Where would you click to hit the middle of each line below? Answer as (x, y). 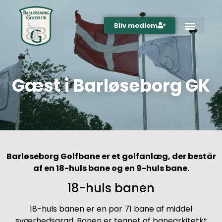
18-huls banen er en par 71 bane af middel (111, 209)
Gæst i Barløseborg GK (111, 85)
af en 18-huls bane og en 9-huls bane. (111, 168)
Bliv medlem (136, 26)
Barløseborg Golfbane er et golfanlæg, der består (111, 156)
